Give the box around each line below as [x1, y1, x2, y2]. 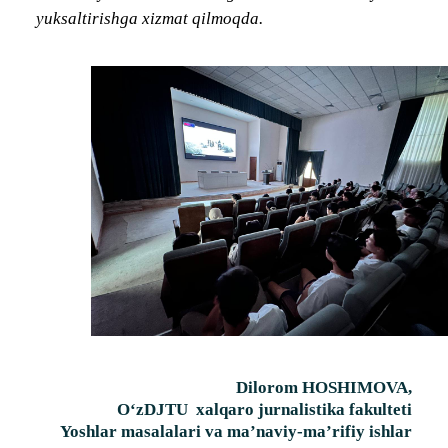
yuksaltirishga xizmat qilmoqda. [36, 9, 263, 28]
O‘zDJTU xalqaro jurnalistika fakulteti [117, 400, 412, 419]
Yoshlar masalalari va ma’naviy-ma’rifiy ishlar [60, 422, 412, 441]
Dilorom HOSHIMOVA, [236, 378, 412, 397]
